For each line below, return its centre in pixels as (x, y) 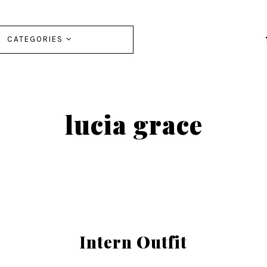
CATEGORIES (36, 39)
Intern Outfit (133, 242)
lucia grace (133, 124)
